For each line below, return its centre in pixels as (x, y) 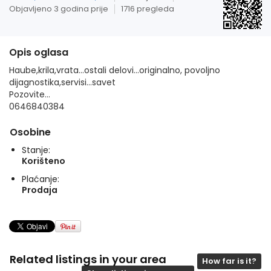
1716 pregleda (148, 9)
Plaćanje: (41, 179)
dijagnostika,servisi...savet (62, 82)
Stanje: (36, 150)
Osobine (30, 132)
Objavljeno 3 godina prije (59, 9)
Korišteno (44, 161)
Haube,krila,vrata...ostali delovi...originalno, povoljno (115, 70)
